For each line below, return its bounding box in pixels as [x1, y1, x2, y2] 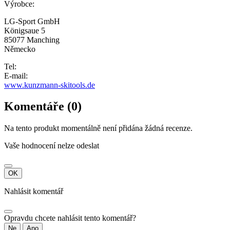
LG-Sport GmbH [4, 16, 60, 26]
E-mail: [4, 71, 28, 80]
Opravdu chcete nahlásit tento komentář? [4, 214, 136, 223]
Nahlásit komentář [4, 187, 63, 196]
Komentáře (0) [4, 100, 82, 113]
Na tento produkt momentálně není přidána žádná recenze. [4, 124, 193, 133]
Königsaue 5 [4, 26, 45, 35]
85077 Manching [4, 35, 60, 44]
